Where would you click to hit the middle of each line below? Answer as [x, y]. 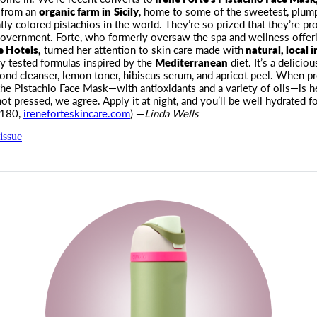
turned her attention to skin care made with [142, 49]
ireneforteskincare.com [77, 113]
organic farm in [75, 11]
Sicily [126, 11]
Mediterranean [191, 62]
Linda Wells [171, 113]
